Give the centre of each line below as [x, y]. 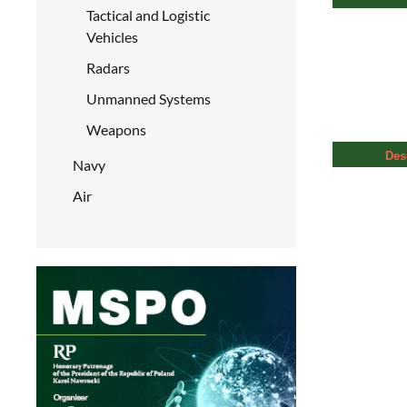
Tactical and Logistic [148, 15]
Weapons [116, 129]
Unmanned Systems [149, 99]
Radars [108, 68]
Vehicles [112, 37]
